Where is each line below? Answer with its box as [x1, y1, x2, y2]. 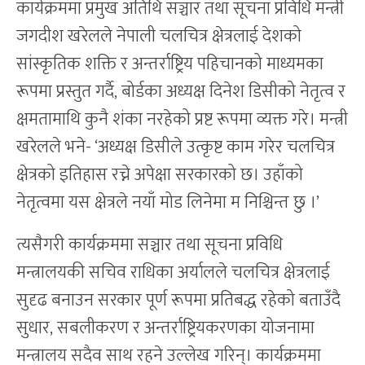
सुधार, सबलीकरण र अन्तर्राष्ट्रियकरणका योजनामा [16, 313, 314, 342]
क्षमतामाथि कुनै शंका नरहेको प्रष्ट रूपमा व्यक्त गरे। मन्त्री [16, 105, 348, 134]
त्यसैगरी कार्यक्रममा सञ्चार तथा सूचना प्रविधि [16, 230, 283, 259]
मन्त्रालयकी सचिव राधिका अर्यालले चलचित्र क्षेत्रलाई [16, 257, 330, 287]
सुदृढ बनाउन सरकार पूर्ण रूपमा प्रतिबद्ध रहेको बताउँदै [16, 285, 341, 314]
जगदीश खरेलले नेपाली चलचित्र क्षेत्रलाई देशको [16, 22, 301, 51]
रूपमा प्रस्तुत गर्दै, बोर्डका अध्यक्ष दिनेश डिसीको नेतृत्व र [16, 77, 345, 107]
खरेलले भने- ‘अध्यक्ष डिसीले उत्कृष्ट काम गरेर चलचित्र [16, 133, 335, 162]
